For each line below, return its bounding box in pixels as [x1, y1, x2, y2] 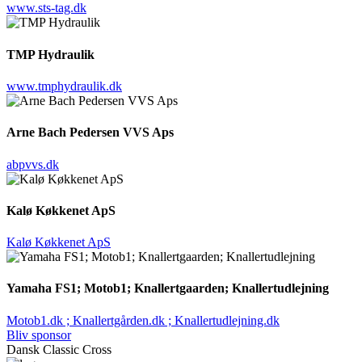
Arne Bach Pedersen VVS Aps [6, 125, 174, 140]
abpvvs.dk [6, 157, 59, 171]
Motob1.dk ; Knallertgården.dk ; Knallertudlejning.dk [6, 313, 280, 327]
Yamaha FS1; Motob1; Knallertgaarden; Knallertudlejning [6, 281, 329, 296]
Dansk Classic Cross [6, 342, 112, 356]
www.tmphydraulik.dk [6, 79, 122, 93]
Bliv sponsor [6, 327, 71, 342]
